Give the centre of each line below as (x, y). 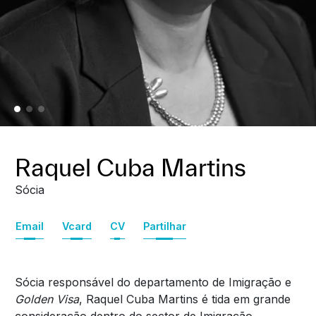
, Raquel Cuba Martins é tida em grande (184, 299)
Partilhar (164, 226)
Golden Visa (47, 299)
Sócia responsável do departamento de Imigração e (153, 282)
